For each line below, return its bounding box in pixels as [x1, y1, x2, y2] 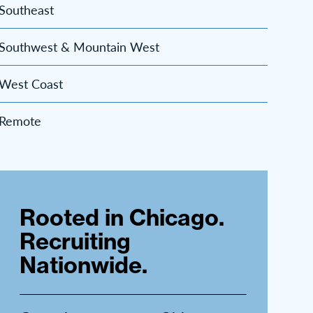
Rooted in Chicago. [20, 203, 225, 232]
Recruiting [20, 227, 131, 256]
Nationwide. [20, 251, 148, 279]
